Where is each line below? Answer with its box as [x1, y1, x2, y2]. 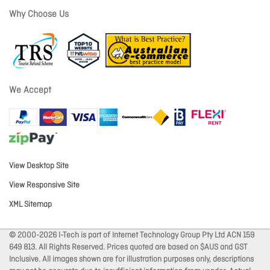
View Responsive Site [9, 180, 80, 191]
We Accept [9, 84, 51, 97]
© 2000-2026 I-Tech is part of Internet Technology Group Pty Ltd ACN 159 [9, 230, 254, 241]
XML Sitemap [9, 199, 52, 210]
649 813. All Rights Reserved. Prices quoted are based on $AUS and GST [9, 242, 247, 253]
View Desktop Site [9, 161, 69, 172]
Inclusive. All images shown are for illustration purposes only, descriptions [9, 254, 254, 265]
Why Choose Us [9, 8, 69, 21]
